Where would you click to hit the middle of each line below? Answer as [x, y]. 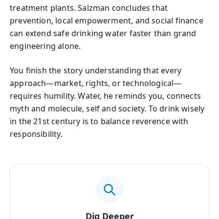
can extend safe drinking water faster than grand [103, 33]
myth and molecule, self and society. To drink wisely [107, 109]
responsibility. [36, 134]
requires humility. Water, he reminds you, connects [105, 96]
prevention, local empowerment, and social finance [107, 21]
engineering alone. [45, 46]
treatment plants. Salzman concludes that [89, 8]
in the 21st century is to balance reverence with [99, 121]
